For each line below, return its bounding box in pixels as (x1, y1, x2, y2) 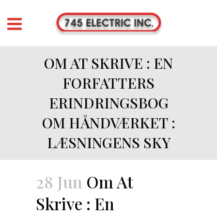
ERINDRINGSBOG (48, 93, 169, 112)
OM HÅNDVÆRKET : (42, 113, 175, 132)
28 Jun (36, 170, 82, 193)
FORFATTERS (62, 73, 155, 93)
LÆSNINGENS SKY (46, 133, 170, 152)
